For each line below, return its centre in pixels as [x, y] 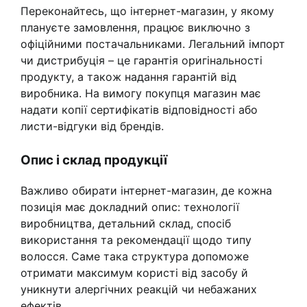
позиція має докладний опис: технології [130, 207]
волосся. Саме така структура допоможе [135, 257]
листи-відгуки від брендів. [92, 126]
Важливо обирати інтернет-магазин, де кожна [146, 191]
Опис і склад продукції [94, 160]
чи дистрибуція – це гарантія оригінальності [142, 60]
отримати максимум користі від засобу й [134, 273]
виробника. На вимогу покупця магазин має [141, 93]
